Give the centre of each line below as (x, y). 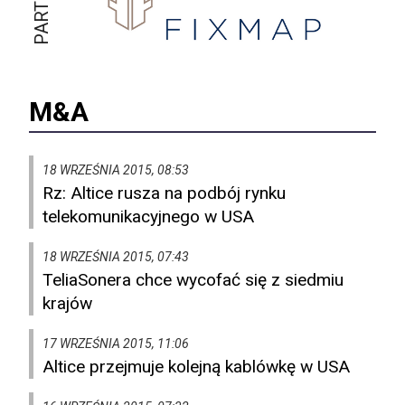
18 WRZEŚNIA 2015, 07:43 (116, 257)
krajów (67, 304)
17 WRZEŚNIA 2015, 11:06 (116, 344)
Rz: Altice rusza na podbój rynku (164, 193)
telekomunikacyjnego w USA (148, 217)
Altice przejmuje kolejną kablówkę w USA (196, 367)
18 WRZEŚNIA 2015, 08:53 (116, 170)
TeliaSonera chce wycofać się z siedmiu (193, 280)
